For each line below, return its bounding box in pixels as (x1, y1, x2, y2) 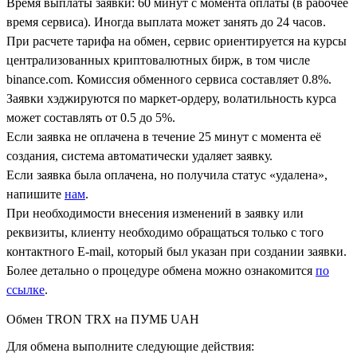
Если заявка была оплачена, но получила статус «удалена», (6, 167, 328, 182)
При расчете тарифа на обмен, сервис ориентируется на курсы (6, 33, 347, 48)
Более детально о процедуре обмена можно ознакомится (6, 263, 316, 277)
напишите (6, 186, 65, 201)
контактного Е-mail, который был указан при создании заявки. (6, 244, 347, 258)
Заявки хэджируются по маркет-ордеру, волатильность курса (6, 91, 336, 105)
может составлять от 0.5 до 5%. (6, 110, 175, 124)
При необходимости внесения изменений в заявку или (6, 206, 304, 220)
